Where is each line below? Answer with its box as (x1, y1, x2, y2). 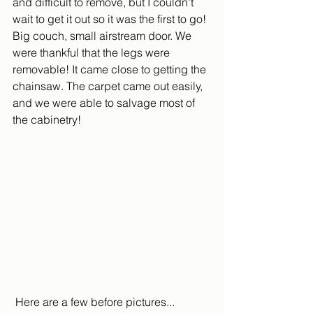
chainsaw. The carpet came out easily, (13, 79, 205, 93)
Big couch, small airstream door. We (13, 29, 194, 43)
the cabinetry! (13, 112, 81, 126)
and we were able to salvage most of (13, 96, 198, 110)
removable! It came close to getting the (13, 62, 209, 76)
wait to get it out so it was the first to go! (13, 12, 209, 26)
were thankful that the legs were (13, 45, 173, 59)
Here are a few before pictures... (15, 295, 175, 310)
